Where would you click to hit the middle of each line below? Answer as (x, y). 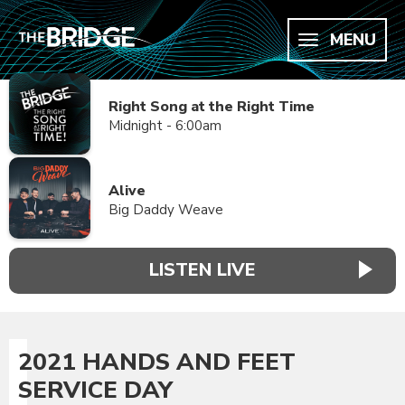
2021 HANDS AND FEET (157, 362)
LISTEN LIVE (202, 270)
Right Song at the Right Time (212, 107)
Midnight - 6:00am (165, 126)
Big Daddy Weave (166, 210)
